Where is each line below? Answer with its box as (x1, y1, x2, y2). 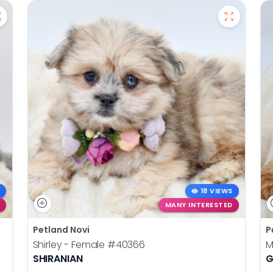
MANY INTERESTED (165, 200, 233, 210)
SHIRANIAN (32, 251, 83, 266)
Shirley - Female (32, 237, 107, 252)
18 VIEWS (200, 186, 233, 196)
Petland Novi (32, 223, 90, 236)
